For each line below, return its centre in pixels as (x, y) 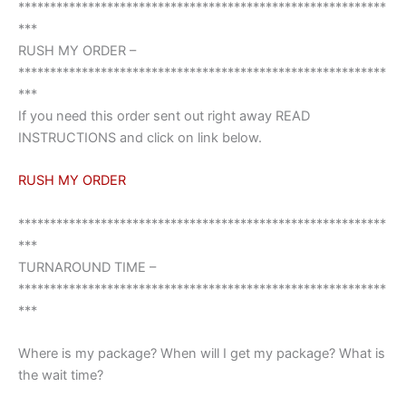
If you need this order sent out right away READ (164, 116)
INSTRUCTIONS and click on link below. (140, 138)
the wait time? (61, 376)
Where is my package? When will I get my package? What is (202, 354)
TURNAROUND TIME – (87, 267)
